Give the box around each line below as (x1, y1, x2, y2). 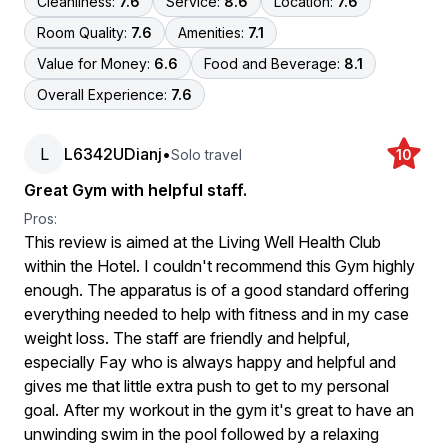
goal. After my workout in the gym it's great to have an (24, 400, 414, 420)
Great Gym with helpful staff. (24, 180, 247, 200)
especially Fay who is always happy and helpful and (24, 352, 396, 372)
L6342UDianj (64, 144, 162, 164)
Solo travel (171, 145, 242, 163)
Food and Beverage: (204, 55, 340, 72)
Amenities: (178, 24, 244, 41)
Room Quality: (37, 24, 127, 41)
